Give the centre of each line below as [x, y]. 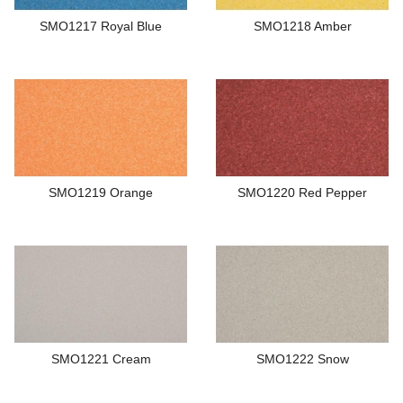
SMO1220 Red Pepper [302, 193]
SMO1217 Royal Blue [101, 27]
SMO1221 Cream [101, 359]
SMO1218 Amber [302, 27]
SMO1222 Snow [302, 359]
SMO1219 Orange [101, 193]
